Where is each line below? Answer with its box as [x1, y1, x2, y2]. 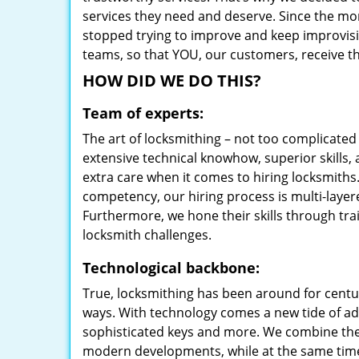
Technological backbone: [83, 258, 260, 277]
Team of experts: [83, 103, 204, 123]
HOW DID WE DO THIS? [83, 70, 261, 91]
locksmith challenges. [83, 226, 212, 244]
